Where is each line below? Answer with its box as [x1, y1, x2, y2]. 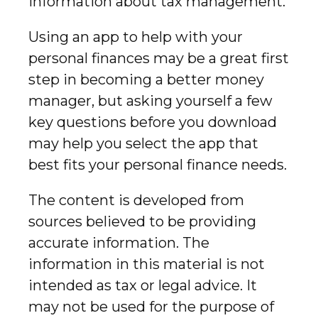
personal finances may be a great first [28, 49, 289, 67]
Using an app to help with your [28, 28, 243, 45]
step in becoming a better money [28, 70, 264, 88]
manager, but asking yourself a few [28, 92, 273, 109]
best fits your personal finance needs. [28, 155, 287, 173]
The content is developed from [28, 191, 244, 209]
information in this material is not [28, 255, 265, 273]
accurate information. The [28, 234, 209, 251]
